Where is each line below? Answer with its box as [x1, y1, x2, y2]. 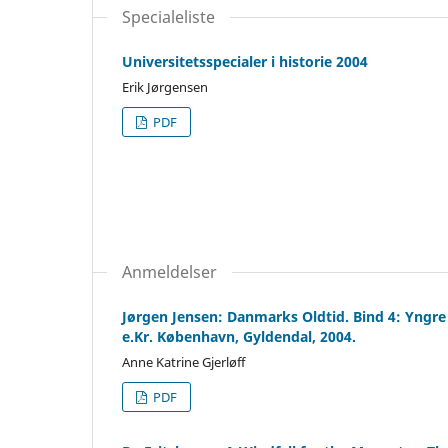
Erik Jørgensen [122, 77, 208, 96]
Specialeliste [122, 5, 215, 28]
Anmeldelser [122, 260, 217, 283]
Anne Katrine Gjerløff [122, 352, 245, 371]
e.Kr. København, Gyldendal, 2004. [122, 326, 356, 346]
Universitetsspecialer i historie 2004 [122, 51, 368, 71]
